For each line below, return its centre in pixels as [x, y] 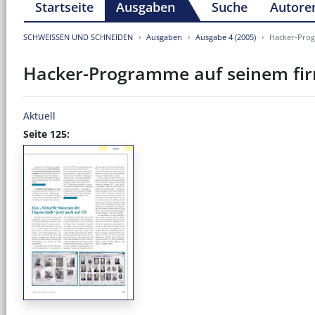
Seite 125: [46, 134]
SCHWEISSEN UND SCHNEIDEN [78, 37]
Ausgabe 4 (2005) [226, 37]
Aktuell [39, 115]
